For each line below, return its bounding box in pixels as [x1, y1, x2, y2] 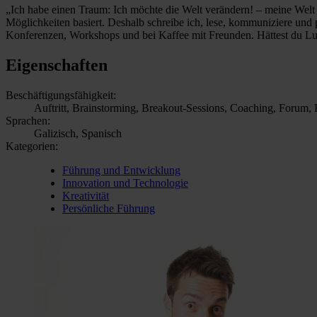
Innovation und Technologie [62, 176, 188, 189]
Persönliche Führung [62, 202, 155, 214]
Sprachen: [6, 114, 50, 127]
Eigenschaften [6, 55, 108, 74]
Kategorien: [6, 139, 58, 152]
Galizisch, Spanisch [34, 127, 122, 139]
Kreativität [62, 189, 109, 202]
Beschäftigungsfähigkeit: [6, 88, 116, 101]
